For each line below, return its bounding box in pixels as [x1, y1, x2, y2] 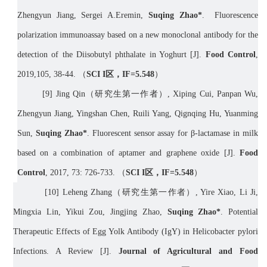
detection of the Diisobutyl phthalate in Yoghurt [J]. [17, 50, 206, 60]
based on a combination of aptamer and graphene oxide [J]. [17, 148, 240, 158]
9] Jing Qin [45, 89, 85, 99]
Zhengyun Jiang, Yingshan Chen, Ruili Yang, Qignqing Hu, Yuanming [17, 109, 258, 119]
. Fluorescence [201, 11, 259, 20]
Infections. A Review [13, 247, 100, 256]
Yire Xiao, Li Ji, [197, 188, 259, 197]
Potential [223, 207, 258, 217]
